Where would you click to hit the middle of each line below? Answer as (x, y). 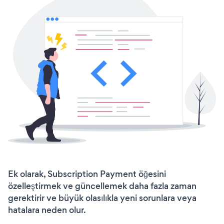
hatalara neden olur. (47, 210)
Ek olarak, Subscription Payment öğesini (87, 174)
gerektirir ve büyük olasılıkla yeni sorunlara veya (102, 198)
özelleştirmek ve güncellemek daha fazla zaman (102, 186)
